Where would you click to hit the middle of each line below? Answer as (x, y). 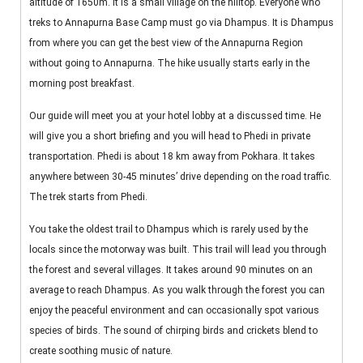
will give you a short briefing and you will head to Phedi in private (170, 137)
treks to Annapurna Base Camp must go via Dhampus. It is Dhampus (181, 23)
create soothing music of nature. (101, 351)
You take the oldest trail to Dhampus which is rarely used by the (169, 230)
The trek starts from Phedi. (88, 197)
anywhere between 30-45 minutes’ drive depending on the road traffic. (180, 177)
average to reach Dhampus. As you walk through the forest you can (177, 290)
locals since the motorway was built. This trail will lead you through (178, 250)
